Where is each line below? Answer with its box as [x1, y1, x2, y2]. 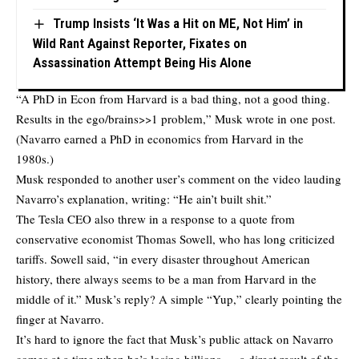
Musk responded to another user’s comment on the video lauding [16, 170, 341, 187]
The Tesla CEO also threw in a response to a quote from [16, 210, 295, 227]
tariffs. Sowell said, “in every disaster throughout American [16, 250, 310, 267]
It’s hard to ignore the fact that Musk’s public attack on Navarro [16, 330, 333, 347]
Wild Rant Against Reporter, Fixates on [33, 34, 247, 51]
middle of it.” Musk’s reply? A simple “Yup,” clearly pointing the [16, 290, 342, 307]
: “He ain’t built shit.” [167, 190, 272, 207]
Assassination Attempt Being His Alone [33, 54, 252, 71]
